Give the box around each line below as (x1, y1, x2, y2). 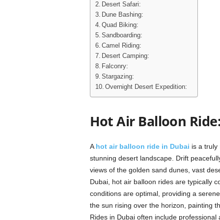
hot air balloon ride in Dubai (95, 142, 190, 150)
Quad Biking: (102, 22, 139, 28)
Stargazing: (102, 73, 135, 80)
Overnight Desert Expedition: (105, 83, 188, 90)
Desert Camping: (102, 53, 150, 59)
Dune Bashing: (102, 11, 144, 18)
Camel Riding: (102, 42, 142, 49)
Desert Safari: (102, 1, 141, 8)
